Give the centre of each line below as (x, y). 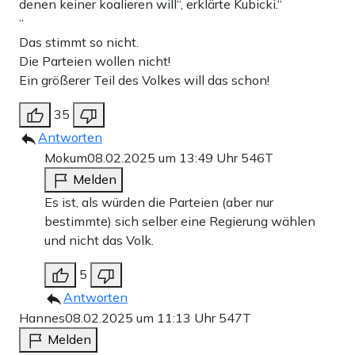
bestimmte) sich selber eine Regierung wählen (180, 221)
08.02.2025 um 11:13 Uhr (142, 317)
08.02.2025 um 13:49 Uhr (164, 157)
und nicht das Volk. (99, 240)
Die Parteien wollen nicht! (95, 61)
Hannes (42, 317)
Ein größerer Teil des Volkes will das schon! (144, 80)
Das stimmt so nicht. (79, 42)
